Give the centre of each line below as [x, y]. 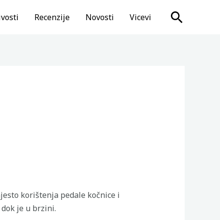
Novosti [100, 17]
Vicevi [140, 17]
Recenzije [52, 17]
